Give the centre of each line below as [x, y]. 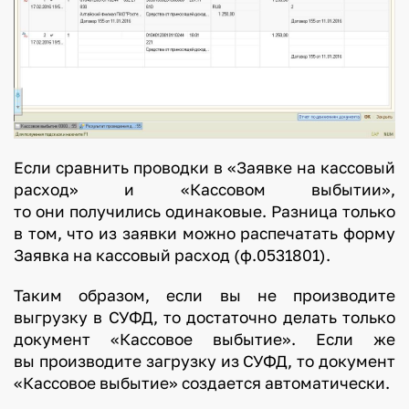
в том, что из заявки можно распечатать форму [204, 233]
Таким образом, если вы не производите [204, 295]
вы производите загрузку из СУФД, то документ [204, 361]
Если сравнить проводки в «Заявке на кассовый [204, 167]
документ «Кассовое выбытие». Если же [204, 339]
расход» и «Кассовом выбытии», [204, 189]
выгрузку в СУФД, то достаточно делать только [204, 317]
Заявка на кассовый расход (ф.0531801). [172, 255]
